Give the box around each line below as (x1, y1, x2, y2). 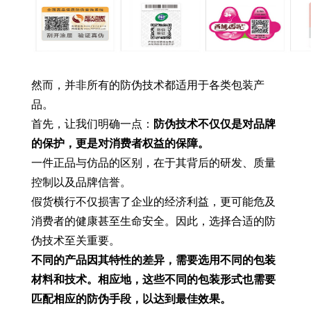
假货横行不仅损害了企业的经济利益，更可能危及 (31, 196, 276, 208)
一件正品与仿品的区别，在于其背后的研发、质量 (31, 157, 276, 169)
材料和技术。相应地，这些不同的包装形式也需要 (31, 274, 276, 285)
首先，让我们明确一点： (31, 118, 153, 130)
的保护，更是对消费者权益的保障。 (31, 137, 209, 149)
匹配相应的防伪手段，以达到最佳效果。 (31, 293, 231, 305)
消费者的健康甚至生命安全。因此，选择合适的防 (31, 215, 276, 227)
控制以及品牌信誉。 (31, 176, 131, 188)
